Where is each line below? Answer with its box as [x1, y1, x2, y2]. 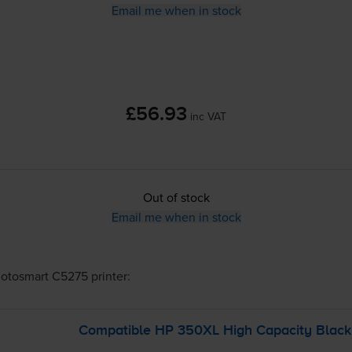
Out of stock [142, 188, 210, 206]
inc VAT [190, 108, 226, 124]
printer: [87, 266, 130, 284]
